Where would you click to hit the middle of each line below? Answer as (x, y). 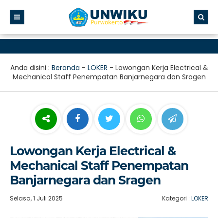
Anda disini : (31, 68)
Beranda (65, 68)
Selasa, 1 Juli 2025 (36, 198)
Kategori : (177, 198)
